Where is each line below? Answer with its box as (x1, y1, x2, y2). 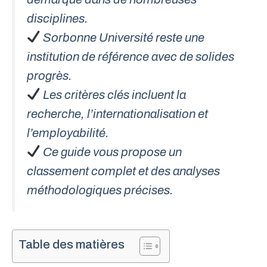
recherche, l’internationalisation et (27, 107, 208, 120)
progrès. (27, 69, 72, 82)
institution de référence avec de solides (27, 49, 234, 63)
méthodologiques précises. (27, 183, 173, 197)
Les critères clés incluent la (41, 88, 187, 101)
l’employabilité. (27, 126, 109, 139)
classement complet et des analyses (27, 164, 220, 178)
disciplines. (27, 11, 88, 25)
